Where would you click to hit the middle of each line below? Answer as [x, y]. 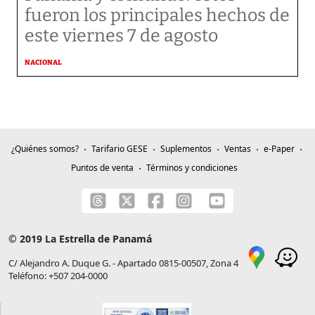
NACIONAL [43, 63]
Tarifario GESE [119, 149]
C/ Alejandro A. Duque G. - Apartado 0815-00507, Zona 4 [123, 263]
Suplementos [186, 149]
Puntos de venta [102, 168]
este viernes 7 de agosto [121, 36]
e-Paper [279, 149]
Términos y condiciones [192, 168]
